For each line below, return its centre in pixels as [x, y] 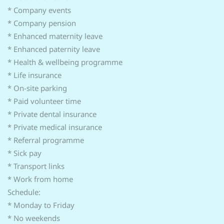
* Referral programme [46, 140]
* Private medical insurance [55, 127]
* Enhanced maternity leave [55, 36]
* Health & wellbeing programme [65, 62]
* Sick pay [24, 153]
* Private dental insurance [52, 114]
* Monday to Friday [41, 205]
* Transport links [36, 166]
